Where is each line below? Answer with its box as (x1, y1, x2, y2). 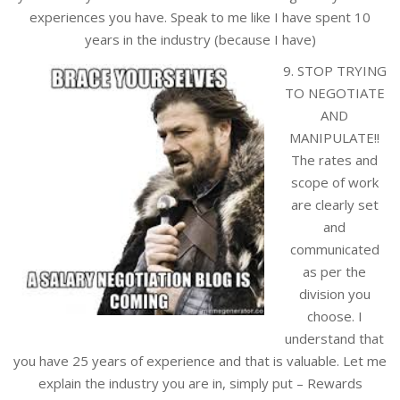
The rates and (291, 151, 378, 170)
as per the (303, 262, 366, 281)
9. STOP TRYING (282, 62, 387, 80)
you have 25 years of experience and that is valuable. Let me (13, 352, 387, 371)
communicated (289, 240, 379, 259)
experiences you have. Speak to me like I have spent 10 (29, 8, 371, 27)
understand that (285, 329, 384, 348)
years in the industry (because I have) (84, 30, 316, 49)
